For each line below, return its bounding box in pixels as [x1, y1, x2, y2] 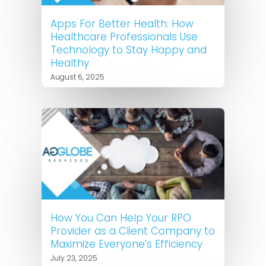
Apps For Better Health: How [50, 16, 194, 31]
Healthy [50, 55, 89, 70]
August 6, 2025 [50, 71, 104, 82]
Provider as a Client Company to [50, 223, 215, 238]
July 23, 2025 [50, 252, 97, 263]
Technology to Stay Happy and [50, 42, 207, 57]
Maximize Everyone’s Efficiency [50, 236, 202, 251]
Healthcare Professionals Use [50, 29, 198, 44]
